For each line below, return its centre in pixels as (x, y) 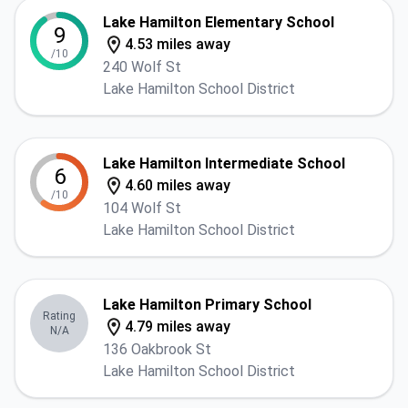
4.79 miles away (178, 326)
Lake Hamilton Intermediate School (224, 163)
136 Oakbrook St (157, 349)
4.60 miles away (178, 185)
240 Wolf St (142, 67)
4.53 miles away (178, 44)
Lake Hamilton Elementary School (219, 22)
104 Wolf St (142, 208)
